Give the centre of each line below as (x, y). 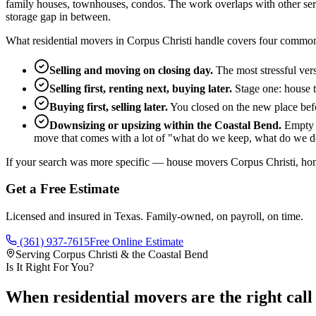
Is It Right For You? (50, 267)
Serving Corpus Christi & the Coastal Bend (112, 255)
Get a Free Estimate (62, 189)
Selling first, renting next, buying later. (141, 88)
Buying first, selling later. (109, 107)
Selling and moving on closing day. (131, 70)
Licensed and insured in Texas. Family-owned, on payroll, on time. (154, 217)
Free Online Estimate (136, 242)
